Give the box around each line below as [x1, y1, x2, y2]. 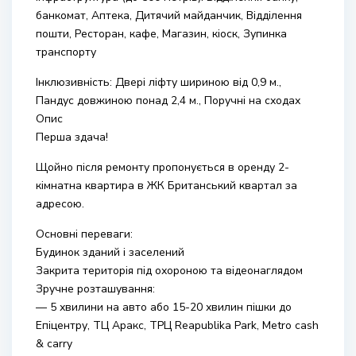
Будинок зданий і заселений [36, 245, 184, 260]
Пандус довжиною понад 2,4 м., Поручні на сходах [36, 93, 300, 108]
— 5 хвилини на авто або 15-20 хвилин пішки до [36, 300, 292, 315]
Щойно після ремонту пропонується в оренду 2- [36, 160, 289, 175]
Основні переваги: [36, 226, 133, 242]
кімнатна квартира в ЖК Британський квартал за [36, 178, 297, 193]
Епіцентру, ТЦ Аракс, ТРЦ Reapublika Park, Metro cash [36, 318, 319, 333]
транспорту [36, 44, 96, 60]
